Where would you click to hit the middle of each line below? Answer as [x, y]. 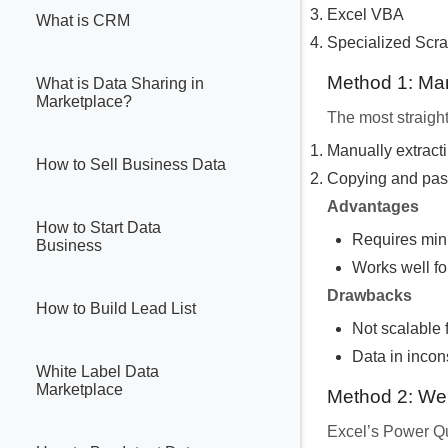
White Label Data [97, 372]
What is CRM [83, 21]
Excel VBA [365, 14]
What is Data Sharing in [120, 84]
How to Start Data [98, 228]
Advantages [373, 206]
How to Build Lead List [116, 309]
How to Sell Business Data [131, 165]
